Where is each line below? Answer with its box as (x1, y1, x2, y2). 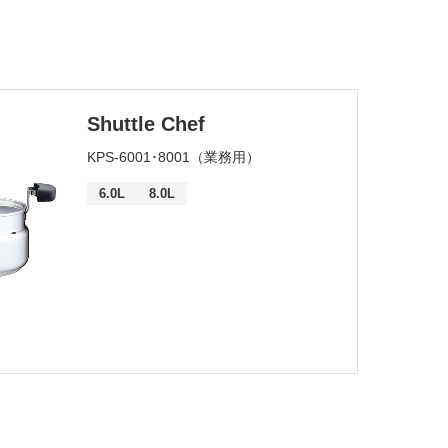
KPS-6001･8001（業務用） (87, 149, 260, 165)
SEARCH (153, 31, 223, 48)
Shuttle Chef (87, 113, 205, 135)
